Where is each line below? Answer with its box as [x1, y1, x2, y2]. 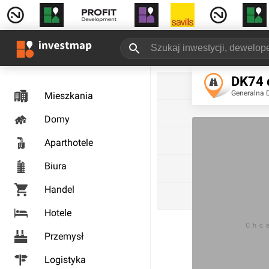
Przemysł [44, 231, 83, 242]
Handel [44, 184, 74, 195]
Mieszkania [44, 90, 93, 101]
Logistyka [44, 254, 86, 265]
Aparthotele [44, 137, 93, 148]
